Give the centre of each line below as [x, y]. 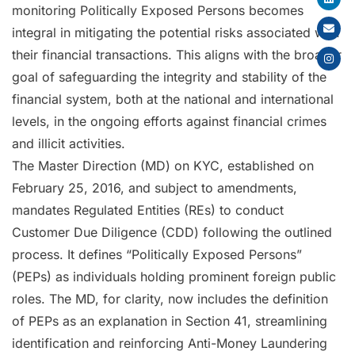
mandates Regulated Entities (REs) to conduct [148, 210]
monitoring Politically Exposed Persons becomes [158, 10]
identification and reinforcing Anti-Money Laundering [170, 343]
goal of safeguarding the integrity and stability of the [169, 77]
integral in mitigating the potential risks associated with [176, 32]
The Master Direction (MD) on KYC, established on [163, 166]
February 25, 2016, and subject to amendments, [155, 188]
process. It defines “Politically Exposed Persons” [157, 254]
